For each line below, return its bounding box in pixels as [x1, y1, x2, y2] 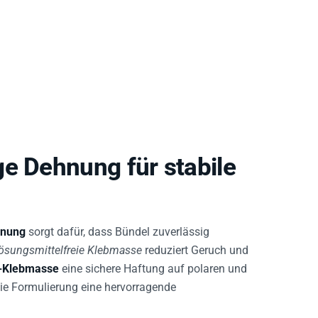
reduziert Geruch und [142, 243, 248, 258]
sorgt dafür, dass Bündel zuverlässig [26, 225, 209, 239]
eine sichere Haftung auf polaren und [59, 262, 247, 276]
